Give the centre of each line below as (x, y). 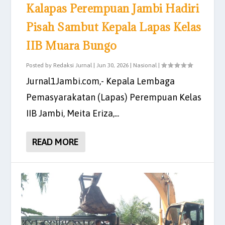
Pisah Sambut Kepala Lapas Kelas (114, 27)
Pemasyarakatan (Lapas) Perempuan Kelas (114, 97)
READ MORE (55, 142)
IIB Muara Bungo (72, 45)
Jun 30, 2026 (113, 65)
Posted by (40, 65)
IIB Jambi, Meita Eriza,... (73, 113)
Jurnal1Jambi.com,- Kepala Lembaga (101, 81)
